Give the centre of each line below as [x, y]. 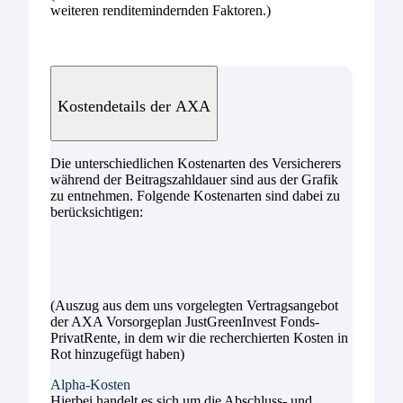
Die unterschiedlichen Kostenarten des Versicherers [196, 163]
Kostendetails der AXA [134, 106]
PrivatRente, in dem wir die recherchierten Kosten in [199, 337]
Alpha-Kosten [90, 384]
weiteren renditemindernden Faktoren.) [161, 10]
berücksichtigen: [97, 211]
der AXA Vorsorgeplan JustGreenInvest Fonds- [185, 321]
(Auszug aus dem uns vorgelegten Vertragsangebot [194, 305]
